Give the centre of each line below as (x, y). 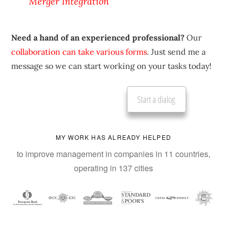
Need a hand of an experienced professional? (98, 37)
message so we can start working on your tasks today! (111, 66)
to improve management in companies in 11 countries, (113, 154)
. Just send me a (177, 51)
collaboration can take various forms (79, 51)
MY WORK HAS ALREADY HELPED (113, 137)
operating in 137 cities (113, 168)
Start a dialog (157, 99)
